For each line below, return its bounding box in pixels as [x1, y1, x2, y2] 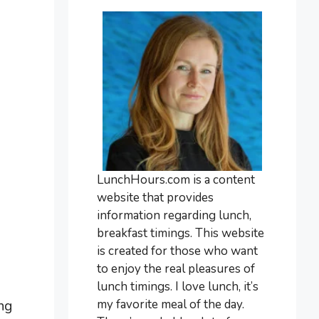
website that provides [97, 189, 214, 206]
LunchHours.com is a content [97, 171, 255, 188]
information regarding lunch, [97, 206, 251, 224]
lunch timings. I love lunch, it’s [97, 278, 258, 295]
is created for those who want [97, 242, 258, 259]
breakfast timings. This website [97, 224, 264, 241]
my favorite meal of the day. [97, 296, 244, 313]
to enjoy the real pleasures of [97, 260, 255, 277]
